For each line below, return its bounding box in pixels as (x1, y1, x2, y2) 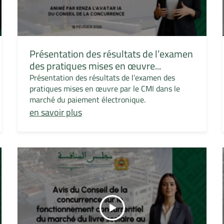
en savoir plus (29, 104, 82, 121)
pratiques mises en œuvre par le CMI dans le (29, 81, 180, 96)
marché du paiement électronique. (29, 92, 145, 107)
